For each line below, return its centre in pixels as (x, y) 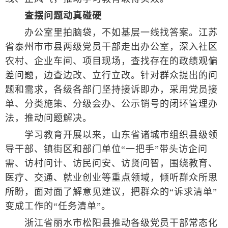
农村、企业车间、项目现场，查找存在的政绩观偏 (111, 61)
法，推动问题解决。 (49, 118)
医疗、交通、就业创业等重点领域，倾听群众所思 (111, 178)
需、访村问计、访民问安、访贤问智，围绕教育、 (111, 164)
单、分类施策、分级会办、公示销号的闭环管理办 (111, 104)
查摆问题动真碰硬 (63, 16)
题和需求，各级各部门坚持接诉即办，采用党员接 (111, 90)
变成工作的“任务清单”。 (58, 206)
